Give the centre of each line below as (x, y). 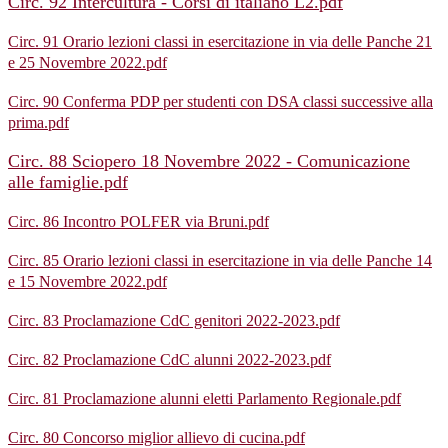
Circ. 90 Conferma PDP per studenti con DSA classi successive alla (220, 102)
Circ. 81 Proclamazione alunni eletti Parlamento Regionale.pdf (204, 399)
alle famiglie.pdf (68, 182)
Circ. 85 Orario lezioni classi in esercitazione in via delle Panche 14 (220, 261)
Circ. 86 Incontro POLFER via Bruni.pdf (138, 222)
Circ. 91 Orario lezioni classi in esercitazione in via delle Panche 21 (220, 42)
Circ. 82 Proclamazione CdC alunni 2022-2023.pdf (169, 360)
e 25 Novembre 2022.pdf (87, 63)
